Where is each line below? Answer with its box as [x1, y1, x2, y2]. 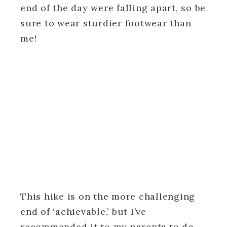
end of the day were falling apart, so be [20, 2, 206, 14]
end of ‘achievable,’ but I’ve [20, 205, 146, 217]
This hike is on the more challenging [20, 190, 195, 202]
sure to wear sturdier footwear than [20, 17, 192, 29]
